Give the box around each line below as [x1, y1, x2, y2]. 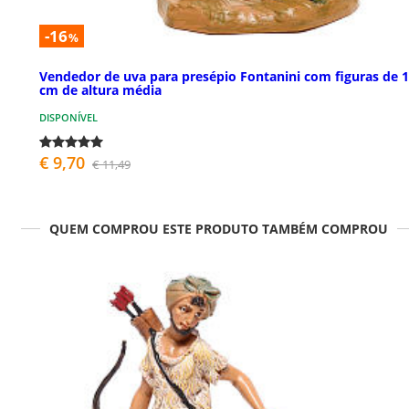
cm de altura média [39, 80, 162, 99]
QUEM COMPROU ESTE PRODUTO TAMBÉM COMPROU [48, 219, 388, 237]
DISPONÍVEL [39, 110, 98, 124]
